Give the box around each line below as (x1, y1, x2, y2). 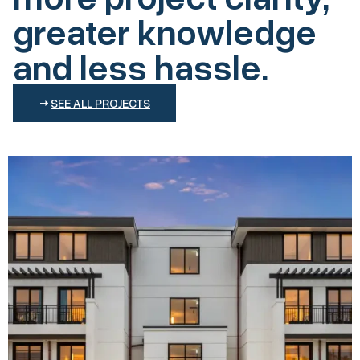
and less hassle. (13, 44, 268, 88)
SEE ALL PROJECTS (51, 95, 150, 110)
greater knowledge (13, 9, 317, 53)
